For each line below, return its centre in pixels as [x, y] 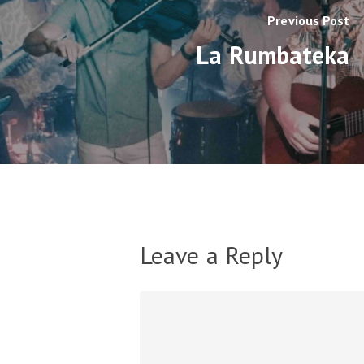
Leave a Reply [212, 255]
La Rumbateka [273, 54]
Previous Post [309, 20]
